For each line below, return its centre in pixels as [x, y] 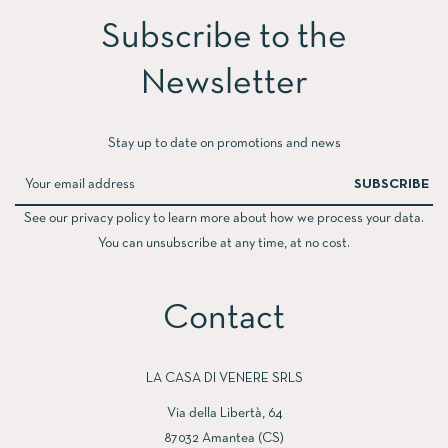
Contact [224, 319]
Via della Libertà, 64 [224, 414]
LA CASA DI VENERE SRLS [224, 379]
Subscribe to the [224, 38]
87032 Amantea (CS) [224, 439]
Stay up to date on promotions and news [224, 144]
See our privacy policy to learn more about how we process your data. [224, 219]
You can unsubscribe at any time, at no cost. [224, 244]
